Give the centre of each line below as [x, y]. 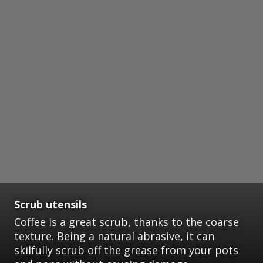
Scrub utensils [50, 204]
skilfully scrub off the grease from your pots [126, 250]
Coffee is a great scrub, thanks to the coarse [127, 222]
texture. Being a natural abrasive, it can [114, 236]
